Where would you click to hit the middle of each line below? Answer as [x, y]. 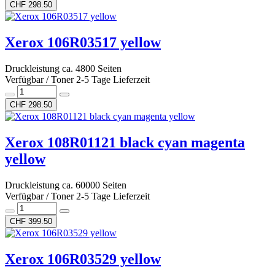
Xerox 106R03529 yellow [83, 259]
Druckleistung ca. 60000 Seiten [66, 185]
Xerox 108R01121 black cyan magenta [125, 142]
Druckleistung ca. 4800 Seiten [63, 68]
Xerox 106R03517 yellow [83, 43]
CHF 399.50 [31, 221]
